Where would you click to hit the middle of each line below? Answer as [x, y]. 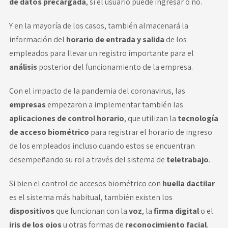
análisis [24, 67]
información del [37, 39]
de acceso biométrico [50, 132]
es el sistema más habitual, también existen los [91, 197]
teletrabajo [187, 159]
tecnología [198, 118]
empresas [28, 104]
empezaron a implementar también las [115, 104]
